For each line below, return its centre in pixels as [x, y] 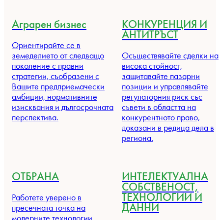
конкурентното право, [161, 118]
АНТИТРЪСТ [150, 34]
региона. [137, 138]
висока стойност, [152, 66]
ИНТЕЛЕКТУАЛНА [165, 176]
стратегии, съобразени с [55, 76]
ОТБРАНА [35, 176]
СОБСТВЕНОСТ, [160, 187]
